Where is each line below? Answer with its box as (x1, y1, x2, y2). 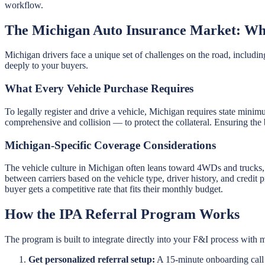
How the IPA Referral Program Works (5, 206, 240, 222)
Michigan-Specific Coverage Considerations (5, 138, 216, 151)
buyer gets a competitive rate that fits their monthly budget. (5, 184, 223, 195)
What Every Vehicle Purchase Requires (5, 82, 193, 95)
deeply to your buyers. (5, 60, 88, 71)
